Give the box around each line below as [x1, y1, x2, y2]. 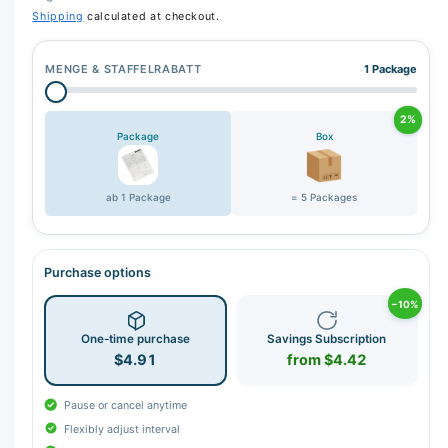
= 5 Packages [291, 190, 358, 203]
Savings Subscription [267, 332, 387, 347]
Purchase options [44, 265, 152, 281]
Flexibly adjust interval [63, 423, 181, 436]
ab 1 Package [105, 190, 171, 203]
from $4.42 [286, 351, 367, 369]
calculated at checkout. [83, 10, 220, 24]
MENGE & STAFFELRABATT [45, 61, 202, 76]
